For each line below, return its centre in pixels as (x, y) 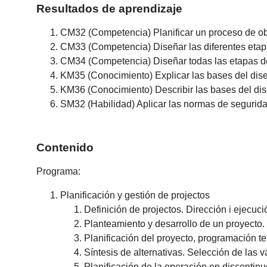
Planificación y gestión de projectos (135, 195)
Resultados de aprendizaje (110, 8)
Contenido (65, 148)
